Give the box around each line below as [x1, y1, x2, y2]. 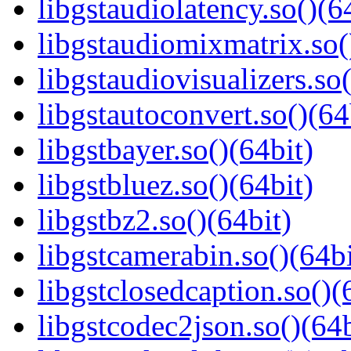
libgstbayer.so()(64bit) [38, 132, 313, 167]
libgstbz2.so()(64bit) [38, 203, 291, 237]
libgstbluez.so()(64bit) [38, 168, 313, 202]
